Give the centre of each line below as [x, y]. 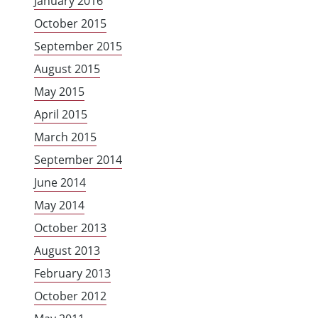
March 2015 [65, 137]
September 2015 [78, 46]
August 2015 [67, 69]
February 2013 [72, 274]
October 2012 [70, 296]
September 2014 [78, 160]
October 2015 [70, 24]
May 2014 [59, 205]
